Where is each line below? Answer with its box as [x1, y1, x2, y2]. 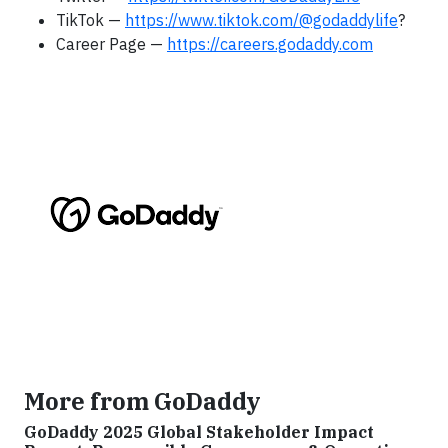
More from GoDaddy [24, 385, 261, 416]
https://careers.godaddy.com [167, 33, 373, 54]
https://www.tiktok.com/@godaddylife [125, 9, 398, 30]
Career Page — [56, 33, 167, 54]
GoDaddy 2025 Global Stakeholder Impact [24, 421, 374, 442]
